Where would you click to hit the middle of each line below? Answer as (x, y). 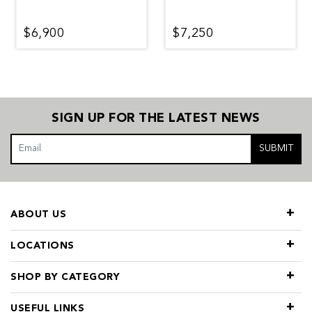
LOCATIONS (42, 245)
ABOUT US (38, 214)
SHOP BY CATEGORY (65, 277)
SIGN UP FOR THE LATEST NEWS (156, 118)
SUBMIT (276, 149)
